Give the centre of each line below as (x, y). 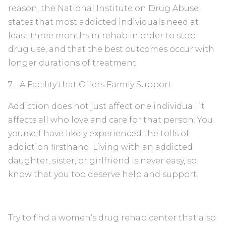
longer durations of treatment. (73, 63)
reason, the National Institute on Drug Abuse (103, 8)
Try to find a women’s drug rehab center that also (112, 217)
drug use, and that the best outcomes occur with (111, 49)
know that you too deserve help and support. (103, 174)
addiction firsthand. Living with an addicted (100, 147)
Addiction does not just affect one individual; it (106, 106)
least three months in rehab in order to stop (102, 35)
